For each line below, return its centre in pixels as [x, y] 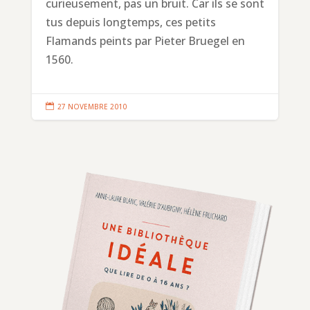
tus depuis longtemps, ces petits [130, 22]
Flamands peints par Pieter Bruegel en [145, 40]
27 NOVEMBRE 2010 [92, 106]
